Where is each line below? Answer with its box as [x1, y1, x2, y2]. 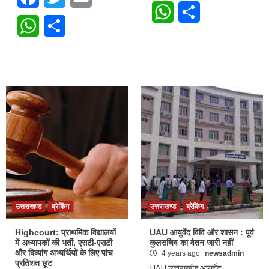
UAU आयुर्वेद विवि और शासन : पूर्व [150, 227, 254, 237]
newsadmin [205, 249, 244, 258]
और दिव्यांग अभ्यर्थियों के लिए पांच [15, 247, 113, 258]
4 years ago [160, 249, 202, 258]
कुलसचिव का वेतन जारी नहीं [150, 237, 233, 247]
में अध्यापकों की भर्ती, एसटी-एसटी [15, 237, 112, 247]
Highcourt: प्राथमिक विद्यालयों [15, 227, 116, 237]
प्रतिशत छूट [15, 258, 52, 268]
